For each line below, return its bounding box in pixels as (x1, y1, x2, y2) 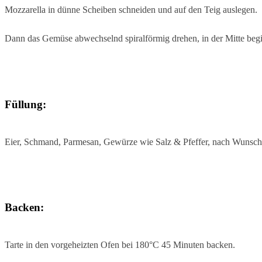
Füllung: (5, 98, 46, 111)
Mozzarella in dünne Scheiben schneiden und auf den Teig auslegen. (5, 5, 257, 15)
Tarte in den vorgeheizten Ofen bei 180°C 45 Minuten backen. (5, 240, 235, 250)
